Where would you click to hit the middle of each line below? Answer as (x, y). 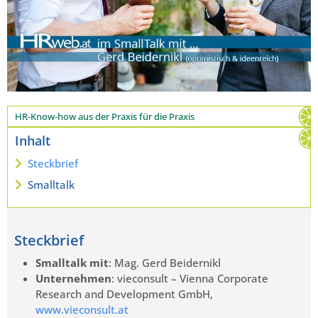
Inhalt (33, 141)
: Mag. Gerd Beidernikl (165, 262)
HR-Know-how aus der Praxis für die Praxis (105, 117)
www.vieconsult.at (82, 309)
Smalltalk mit (72, 262)
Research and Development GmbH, (124, 294)
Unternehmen (73, 278)
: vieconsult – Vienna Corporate (190, 278)
